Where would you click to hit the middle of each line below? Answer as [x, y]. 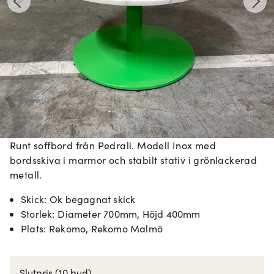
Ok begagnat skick [93, 199]
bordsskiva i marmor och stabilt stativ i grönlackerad [134, 160]
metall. [26, 175]
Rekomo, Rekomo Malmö [106, 228]
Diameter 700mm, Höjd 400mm [129, 214]
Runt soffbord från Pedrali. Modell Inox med [113, 145]
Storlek [37, 214]
